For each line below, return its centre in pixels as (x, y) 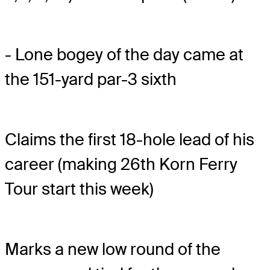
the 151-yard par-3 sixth (91, 79)
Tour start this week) (79, 189)
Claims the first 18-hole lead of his (130, 140)
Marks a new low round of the (113, 250)
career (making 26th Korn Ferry (121, 165)
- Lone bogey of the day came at (124, 55)
